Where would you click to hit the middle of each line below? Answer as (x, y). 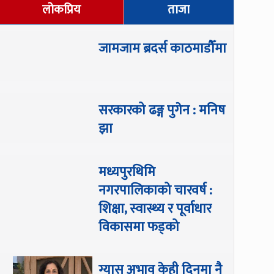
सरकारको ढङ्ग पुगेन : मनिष (162, 111)
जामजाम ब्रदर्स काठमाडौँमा (163, 48)
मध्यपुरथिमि (127, 172)
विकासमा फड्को (139, 228)
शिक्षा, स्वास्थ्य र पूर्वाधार (155, 209)
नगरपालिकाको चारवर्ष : (156, 191)
